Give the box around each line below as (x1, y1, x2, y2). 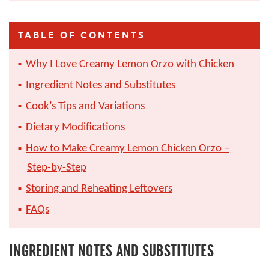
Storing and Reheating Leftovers (26, 183, 172, 195)
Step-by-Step (27, 162, 86, 174)
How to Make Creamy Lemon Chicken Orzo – (26, 142, 229, 154)
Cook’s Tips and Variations (26, 100, 145, 112)
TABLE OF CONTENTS (18, 29, 145, 41)
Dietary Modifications (26, 121, 125, 133)
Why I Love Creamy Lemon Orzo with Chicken (26, 58, 234, 70)
